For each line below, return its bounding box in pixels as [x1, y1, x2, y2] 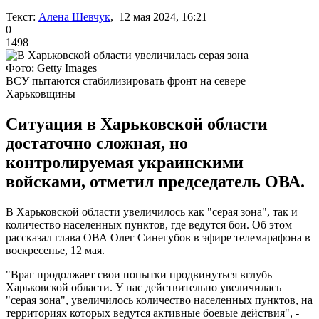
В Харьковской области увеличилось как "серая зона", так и [6, 205, 298, 218]
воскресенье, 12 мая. [6, 244, 105, 256]
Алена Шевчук [38, 10, 110, 23]
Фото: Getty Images [6, 61, 97, 74]
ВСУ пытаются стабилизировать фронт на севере [6, 74, 246, 87]
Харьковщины [6, 87, 75, 100]
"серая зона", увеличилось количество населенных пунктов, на [6, 293, 313, 306]
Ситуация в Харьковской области [6, 114, 268, 133]
